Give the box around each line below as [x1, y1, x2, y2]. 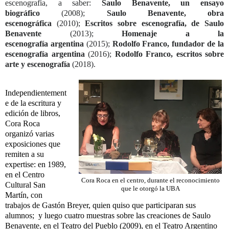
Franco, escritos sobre [146, 50, 224, 59]
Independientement [5, 88, 66, 97]
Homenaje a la [122, 29, 224, 38]
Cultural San [5, 180, 45, 189]
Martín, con [5, 190, 42, 199]
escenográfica [5, 19, 57, 28]
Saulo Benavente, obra [106, 9, 224, 18]
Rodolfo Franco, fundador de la [109, 39, 224, 49]
